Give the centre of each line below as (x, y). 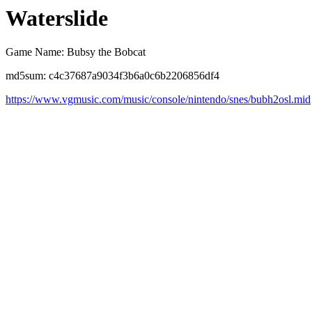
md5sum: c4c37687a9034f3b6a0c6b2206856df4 (112, 76)
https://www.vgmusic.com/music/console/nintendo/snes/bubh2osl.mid (158, 100)
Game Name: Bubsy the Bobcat (76, 52)
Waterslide (57, 18)
